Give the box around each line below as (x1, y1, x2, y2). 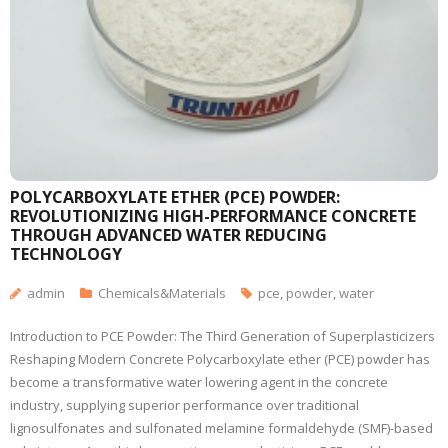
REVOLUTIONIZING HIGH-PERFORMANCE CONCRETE (10, 205, 416, 227)
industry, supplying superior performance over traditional (10, 396, 359, 414)
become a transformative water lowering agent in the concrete (10, 373, 388, 391)
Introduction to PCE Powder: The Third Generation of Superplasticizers (10, 327, 435, 345)
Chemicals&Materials (98, 284, 226, 302)
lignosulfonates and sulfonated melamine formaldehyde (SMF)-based (10, 419, 433, 437)
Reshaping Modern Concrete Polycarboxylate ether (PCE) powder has (10, 350, 430, 368)
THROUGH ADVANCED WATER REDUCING (10, 224, 327, 246)
